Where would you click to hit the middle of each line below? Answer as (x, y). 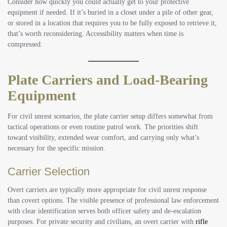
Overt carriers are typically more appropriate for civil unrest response (107, 190)
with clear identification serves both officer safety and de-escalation (104, 211)
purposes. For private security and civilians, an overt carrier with (101, 222)
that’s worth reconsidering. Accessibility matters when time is (96, 33)
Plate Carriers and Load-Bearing (108, 80)
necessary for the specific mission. (56, 148)
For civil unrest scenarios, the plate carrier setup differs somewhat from (110, 117)
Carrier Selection (49, 172)
